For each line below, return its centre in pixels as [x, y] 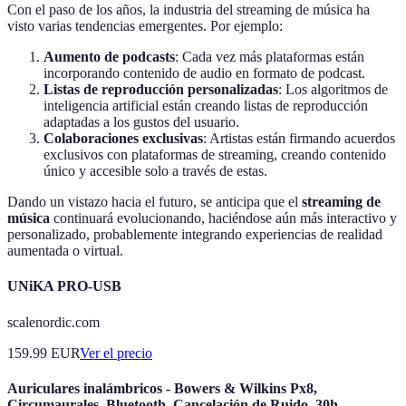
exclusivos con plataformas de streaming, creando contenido [215, 155]
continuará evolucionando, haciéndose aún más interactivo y [223, 218]
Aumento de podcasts [109, 57]
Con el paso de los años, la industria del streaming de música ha [188, 10]
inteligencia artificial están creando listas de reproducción [206, 106]
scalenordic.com [53, 322]
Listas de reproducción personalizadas [161, 90]
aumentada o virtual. [65, 251]
